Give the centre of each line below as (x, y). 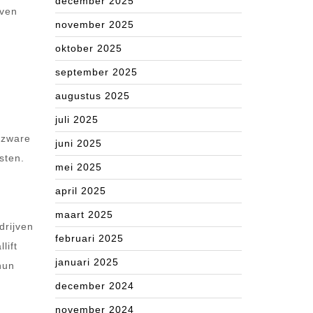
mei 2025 (79, 167)
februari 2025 (89, 238)
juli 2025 (77, 119)
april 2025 (81, 191)
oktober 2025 (89, 48)
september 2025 (96, 72)
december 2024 (95, 286)
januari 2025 (87, 262)
